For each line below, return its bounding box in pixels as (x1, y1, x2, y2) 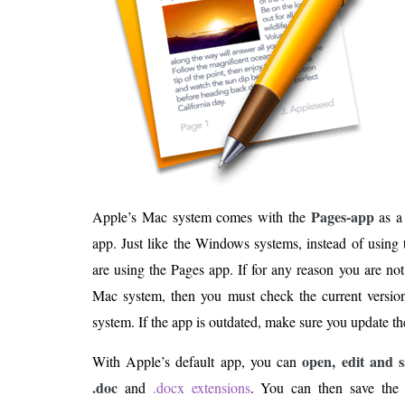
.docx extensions (152, 378, 250, 397)
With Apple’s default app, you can (92, 352, 303, 371)
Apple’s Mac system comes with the (92, 207, 311, 226)
